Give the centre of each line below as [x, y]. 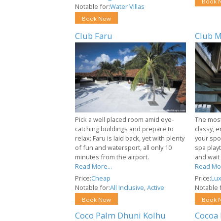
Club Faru [94, 36]
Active [156, 188]
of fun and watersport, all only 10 [123, 148]
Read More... [93, 166]
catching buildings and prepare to [124, 129]
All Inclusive [127, 188]
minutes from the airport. [112, 157]
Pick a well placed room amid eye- [124, 120]
